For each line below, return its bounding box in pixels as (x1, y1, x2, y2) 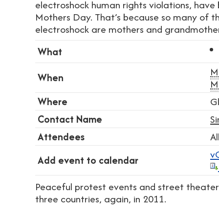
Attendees (38, 130, 85, 144)
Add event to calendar (38, 153, 138, 167)
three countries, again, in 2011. (35, 192, 169, 206)
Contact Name (38, 112, 102, 126)
